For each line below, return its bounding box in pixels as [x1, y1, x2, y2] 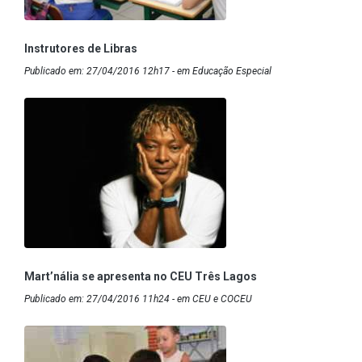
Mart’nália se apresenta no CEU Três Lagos [24, 269, 257, 283]
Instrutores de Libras [24, 41, 137, 55]
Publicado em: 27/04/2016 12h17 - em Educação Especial [24, 65, 271, 77]
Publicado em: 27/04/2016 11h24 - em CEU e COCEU [24, 293, 252, 305]
